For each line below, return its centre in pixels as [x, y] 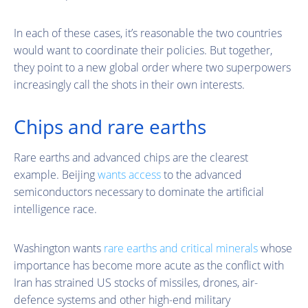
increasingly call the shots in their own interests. [129, 84]
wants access [129, 174]
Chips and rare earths [110, 126]
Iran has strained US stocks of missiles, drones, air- [136, 282]
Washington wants [59, 248]
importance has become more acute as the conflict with [149, 265]
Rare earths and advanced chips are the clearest [131, 157]
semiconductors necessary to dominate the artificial [139, 191]
